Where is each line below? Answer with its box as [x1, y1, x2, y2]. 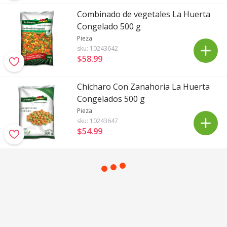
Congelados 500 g [77, 93, 145, 104]
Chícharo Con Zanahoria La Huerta [77, 81, 210, 92]
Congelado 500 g [77, 21, 141, 32]
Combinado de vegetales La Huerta [77, 9, 210, 20]
